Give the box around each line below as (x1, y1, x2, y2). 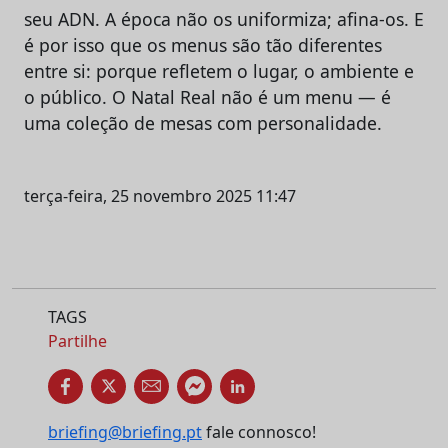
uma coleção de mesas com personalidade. (24, 110, 382, 135)
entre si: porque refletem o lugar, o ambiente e (24, 58, 414, 83)
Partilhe (48, 329, 107, 352)
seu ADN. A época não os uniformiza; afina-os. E (24, 6, 424, 31)
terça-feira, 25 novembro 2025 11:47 (24, 184, 296, 207)
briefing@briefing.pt (48, 420, 202, 443)
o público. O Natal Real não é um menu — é (24, 84, 391, 109)
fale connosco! (202, 420, 316, 443)
